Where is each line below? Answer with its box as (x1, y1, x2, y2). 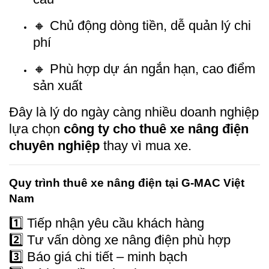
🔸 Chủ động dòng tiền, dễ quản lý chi (33, 18, 251, 33)
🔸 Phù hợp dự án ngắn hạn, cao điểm (33, 61, 255, 76)
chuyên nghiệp (9, 138, 100, 153)
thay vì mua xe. (100, 138, 192, 153)
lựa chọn (9, 121, 64, 136)
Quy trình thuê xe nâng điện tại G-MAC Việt (9, 176, 244, 189)
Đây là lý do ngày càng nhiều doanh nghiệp (9, 104, 259, 119)
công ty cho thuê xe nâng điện (64, 121, 249, 136)
